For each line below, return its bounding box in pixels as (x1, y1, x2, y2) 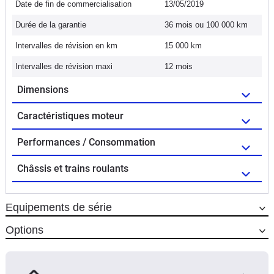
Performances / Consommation (17, 136, 155, 148)
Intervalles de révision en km (15, 40, 117, 50)
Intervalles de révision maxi (15, 61, 113, 71)
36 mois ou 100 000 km (165, 20, 248, 29)
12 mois (165, 61, 193, 71)
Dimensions (17, 83, 68, 95)
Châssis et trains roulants (17, 162, 128, 174)
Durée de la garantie (15, 20, 86, 29)
